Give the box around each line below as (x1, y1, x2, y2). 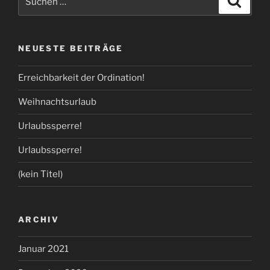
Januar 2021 (18, 243, 69, 254)
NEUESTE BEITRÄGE (18, 43, 124, 54)
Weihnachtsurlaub (18, 96, 96, 108)
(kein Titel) (18, 169, 63, 180)
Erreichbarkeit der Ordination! (18, 72, 145, 84)
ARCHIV (18, 214, 60, 224)
